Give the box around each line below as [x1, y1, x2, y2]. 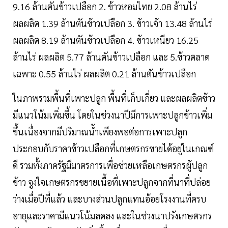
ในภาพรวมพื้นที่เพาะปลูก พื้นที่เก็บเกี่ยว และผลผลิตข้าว [13, 92, 215, 104]
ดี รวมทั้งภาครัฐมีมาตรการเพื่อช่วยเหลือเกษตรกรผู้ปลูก [13, 159, 208, 172]
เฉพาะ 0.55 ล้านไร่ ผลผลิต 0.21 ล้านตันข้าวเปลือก [13, 68, 196, 80]
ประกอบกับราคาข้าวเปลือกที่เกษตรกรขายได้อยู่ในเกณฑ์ [13, 142, 214, 155]
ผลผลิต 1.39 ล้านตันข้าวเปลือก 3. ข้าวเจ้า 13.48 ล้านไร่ [13, 17, 212, 30]
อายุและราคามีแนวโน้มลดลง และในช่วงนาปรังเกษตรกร [13, 210, 212, 222]
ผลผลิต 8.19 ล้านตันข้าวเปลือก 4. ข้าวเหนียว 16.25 [13, 34, 198, 46]
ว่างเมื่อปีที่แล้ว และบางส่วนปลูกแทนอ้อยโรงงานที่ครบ [13, 193, 206, 205]
